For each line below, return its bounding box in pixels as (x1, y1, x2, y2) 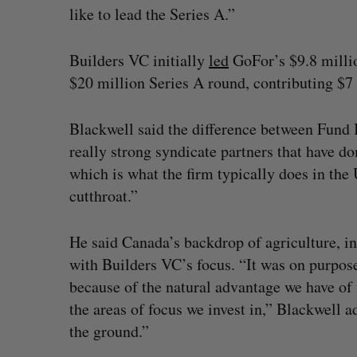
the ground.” (69, 320, 149, 342)
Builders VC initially (69, 49, 209, 71)
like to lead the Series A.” (69, 3, 235, 25)
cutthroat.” (69, 185, 138, 206)
